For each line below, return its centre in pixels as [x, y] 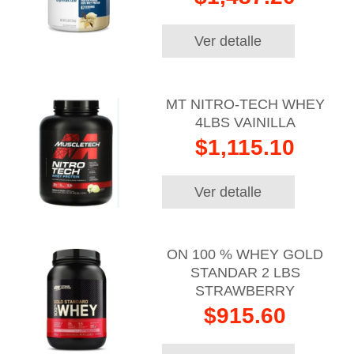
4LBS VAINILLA [245, 122]
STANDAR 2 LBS [245, 272]
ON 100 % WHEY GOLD [245, 254]
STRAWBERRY [245, 290]
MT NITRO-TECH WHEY [245, 104]
